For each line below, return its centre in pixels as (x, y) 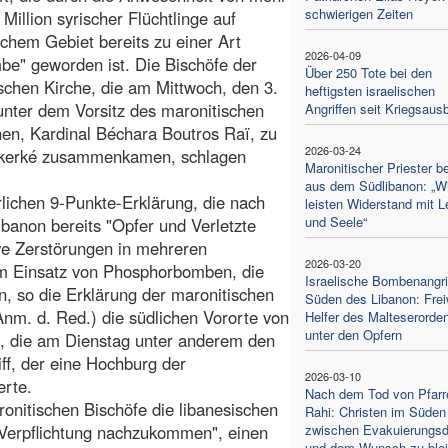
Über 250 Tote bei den (368, 72)
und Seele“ (335, 221)
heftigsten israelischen (369, 90)
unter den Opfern (353, 334)
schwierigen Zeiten (358, 13)
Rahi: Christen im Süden (375, 411)
